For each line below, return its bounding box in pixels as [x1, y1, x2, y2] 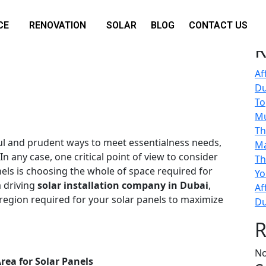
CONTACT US [188, 20, 248, 31]
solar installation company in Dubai [37, 178, 208, 192]
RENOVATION [28, 20, 86, 31]
